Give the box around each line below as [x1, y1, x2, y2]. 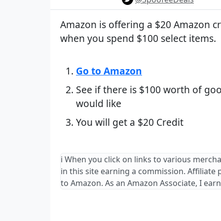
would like [76, 97, 121, 110]
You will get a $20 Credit [76, 115, 184, 129]
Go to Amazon [76, 64, 142, 77]
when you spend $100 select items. [60, 32, 216, 45]
